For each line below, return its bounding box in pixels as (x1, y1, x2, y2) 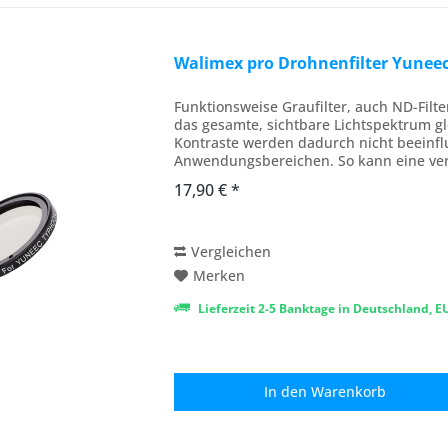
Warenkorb (311, 381, 387, 401)
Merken (193, 265, 246, 285)
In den (264, 381, 308, 401)
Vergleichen (191, 241, 272, 261)
